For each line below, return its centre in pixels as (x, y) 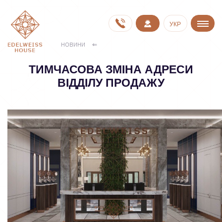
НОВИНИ (73, 44)
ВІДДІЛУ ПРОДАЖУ (111, 83)
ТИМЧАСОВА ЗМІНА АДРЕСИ (111, 69)
